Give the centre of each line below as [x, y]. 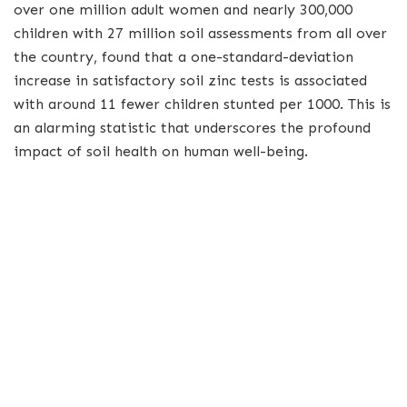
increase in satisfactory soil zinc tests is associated [190, 80]
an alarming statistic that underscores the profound [192, 127]
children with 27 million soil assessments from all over [200, 33]
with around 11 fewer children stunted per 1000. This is [202, 104]
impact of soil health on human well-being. [161, 151]
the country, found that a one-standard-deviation [184, 56]
